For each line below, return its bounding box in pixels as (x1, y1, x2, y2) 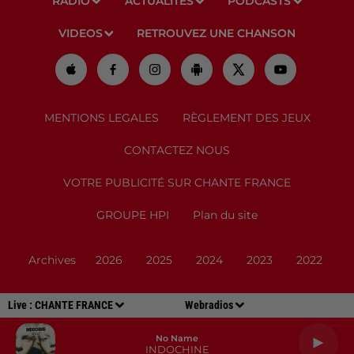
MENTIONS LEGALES (43, 111, 159, 126)
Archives (28, 253, 76, 268)
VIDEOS (58, 26, 103, 41)
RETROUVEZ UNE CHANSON (137, 26, 296, 41)
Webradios (185, 299, 233, 311)
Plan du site (193, 208, 258, 223)
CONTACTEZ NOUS (124, 143, 230, 158)
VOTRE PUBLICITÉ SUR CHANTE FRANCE (63, 175, 291, 190)
